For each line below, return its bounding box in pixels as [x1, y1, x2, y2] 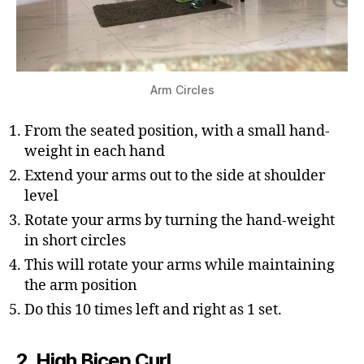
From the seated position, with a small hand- [24, 122, 330, 141]
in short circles [24, 232, 126, 250]
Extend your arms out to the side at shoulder [24, 167, 325, 185]
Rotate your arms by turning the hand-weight [24, 211, 335, 230]
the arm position [24, 276, 137, 295]
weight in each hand [24, 142, 165, 161]
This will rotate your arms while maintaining [24, 256, 335, 275]
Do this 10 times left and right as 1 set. [24, 301, 282, 319]
